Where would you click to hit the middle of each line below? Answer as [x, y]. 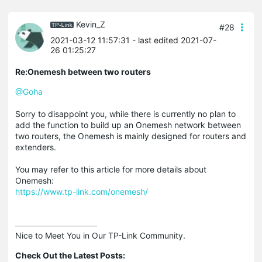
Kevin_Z [91, 24]
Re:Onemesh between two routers [83, 72]
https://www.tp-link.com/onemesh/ [82, 192]
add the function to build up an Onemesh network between [128, 125]
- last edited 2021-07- [173, 40]
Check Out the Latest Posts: [70, 256]
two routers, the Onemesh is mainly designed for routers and [131, 136]
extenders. [36, 147]
